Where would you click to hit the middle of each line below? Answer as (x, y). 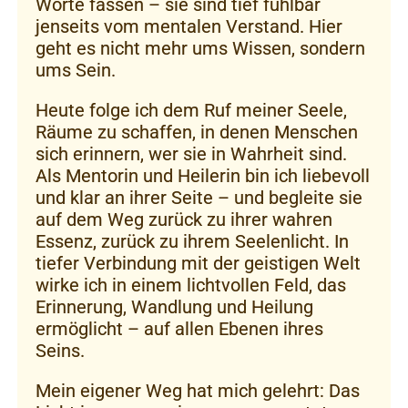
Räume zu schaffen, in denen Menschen (197, 132)
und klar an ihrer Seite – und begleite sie (199, 198)
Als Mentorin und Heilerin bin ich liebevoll (203, 176)
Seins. (60, 351)
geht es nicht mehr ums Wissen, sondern (200, 48)
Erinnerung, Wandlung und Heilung (174, 307)
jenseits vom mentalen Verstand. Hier (189, 26)
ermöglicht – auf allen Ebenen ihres (179, 329)
